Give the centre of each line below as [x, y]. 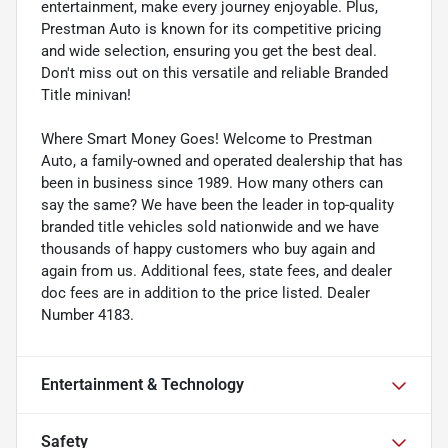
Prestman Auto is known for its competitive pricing [211, 29]
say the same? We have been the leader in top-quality [217, 205]
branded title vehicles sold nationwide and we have [210, 227]
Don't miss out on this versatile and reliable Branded [214, 73]
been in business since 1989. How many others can [212, 183]
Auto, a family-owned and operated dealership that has [222, 161]
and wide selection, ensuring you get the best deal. [209, 51]
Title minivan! [86, 95]
